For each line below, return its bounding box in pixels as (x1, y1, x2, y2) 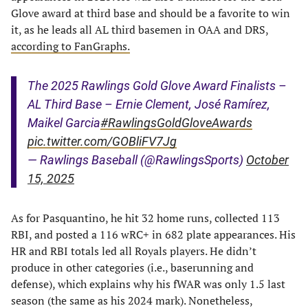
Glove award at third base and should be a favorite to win (11, 5, 290, 21)
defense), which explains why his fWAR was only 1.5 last (11, 276, 285, 291)
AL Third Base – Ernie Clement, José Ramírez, (27, 97, 270, 111)
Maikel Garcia (27, 115, 100, 130)
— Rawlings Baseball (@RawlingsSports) (27, 153, 246, 167)
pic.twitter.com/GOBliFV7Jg (27, 134, 177, 148)
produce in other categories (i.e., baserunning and (11, 260, 254, 275)
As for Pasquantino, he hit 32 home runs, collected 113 (11, 210, 280, 225)
